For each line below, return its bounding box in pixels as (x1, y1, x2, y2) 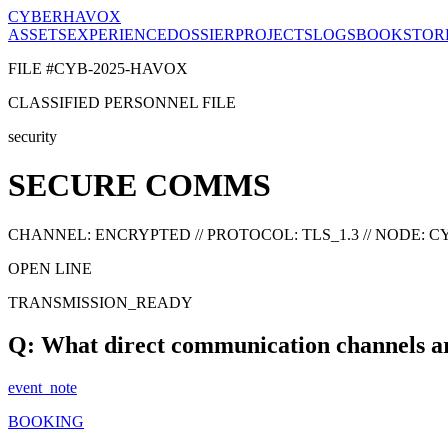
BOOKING (8, 412, 84, 430)
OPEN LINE (8, 259, 92, 277)
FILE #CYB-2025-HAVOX (8, 60, 188, 77)
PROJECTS (235, 26, 313, 43)
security (8, 128, 57, 145)
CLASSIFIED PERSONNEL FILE (8, 94, 236, 111)
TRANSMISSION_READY (8, 293, 193, 311)
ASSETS (8, 26, 67, 43)
